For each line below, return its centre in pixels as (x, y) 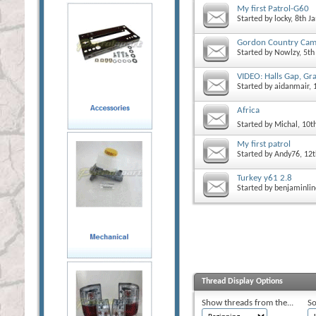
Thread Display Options (242, 281)
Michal (286, 124)
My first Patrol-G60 (273, 8)
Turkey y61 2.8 (265, 178)
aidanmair (292, 86)
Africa (248, 110)
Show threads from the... (248, 303)
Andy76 (287, 154)
